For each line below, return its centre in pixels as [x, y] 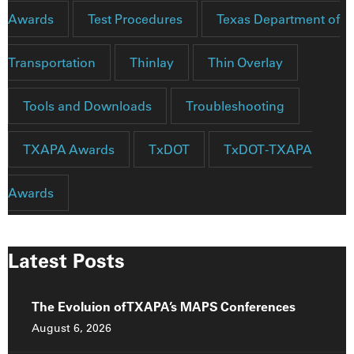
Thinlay [152, 63]
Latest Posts [66, 261]
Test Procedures [135, 19]
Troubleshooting [235, 106]
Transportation [52, 63]
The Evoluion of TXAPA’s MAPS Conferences [164, 307]
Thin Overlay [245, 63]
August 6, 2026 [72, 328]
